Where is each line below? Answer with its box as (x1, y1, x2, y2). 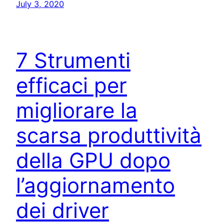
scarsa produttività (16, 122, 201, 148)
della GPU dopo (16, 147, 170, 173)
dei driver (16, 197, 109, 223)
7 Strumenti (16, 47, 130, 73)
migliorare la (16, 97, 137, 123)
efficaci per (16, 72, 127, 98)
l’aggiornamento (16, 172, 175, 198)
